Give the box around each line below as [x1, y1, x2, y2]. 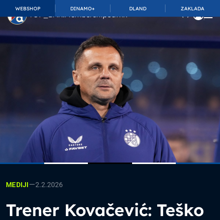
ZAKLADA [181, 5, 204, 12]
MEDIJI [6, 181, 29, 189]
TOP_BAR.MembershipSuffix [29, 10, 127, 19]
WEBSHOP [15, 5, 40, 12]
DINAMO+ [70, 5, 95, 12]
